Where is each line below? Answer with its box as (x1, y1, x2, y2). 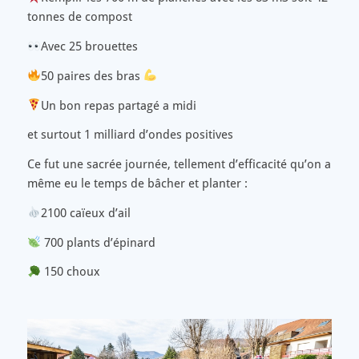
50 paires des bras (40, 68, 143, 83)
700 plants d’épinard (40, 235, 155, 250)
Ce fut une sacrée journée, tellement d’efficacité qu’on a (26, 157, 331, 172)
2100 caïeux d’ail (40, 205, 131, 220)
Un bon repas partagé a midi (40, 98, 196, 113)
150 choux (40, 264, 100, 280)
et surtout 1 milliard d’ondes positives (26, 127, 233, 143)
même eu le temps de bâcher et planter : (26, 176, 248, 192)
